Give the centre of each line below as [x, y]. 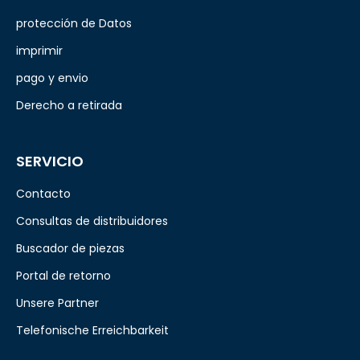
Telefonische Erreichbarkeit [92, 330]
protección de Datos [74, 23]
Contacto [43, 194]
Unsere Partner [57, 303]
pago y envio [52, 78]
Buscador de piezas [70, 248]
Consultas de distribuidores [92, 221]
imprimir [39, 51]
